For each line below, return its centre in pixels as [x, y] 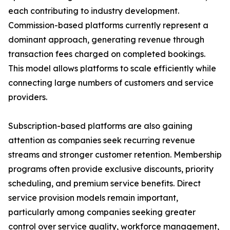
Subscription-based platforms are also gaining [100, 126]
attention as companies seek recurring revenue [102, 140]
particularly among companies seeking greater [102, 212]
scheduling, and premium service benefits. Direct [104, 184]
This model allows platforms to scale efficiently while [112, 69]
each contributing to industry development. [94, 11]
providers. [28, 97]
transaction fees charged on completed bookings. [107, 54]
